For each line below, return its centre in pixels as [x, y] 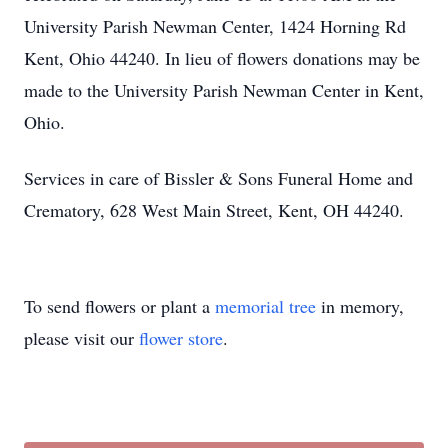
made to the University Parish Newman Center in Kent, [224, 90]
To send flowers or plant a [119, 306]
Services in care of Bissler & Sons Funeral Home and [218, 178]
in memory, [360, 306]
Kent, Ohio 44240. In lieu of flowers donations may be [222, 58]
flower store [181, 338]
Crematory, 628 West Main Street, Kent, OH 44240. [214, 210]
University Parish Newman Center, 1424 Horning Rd [215, 26]
